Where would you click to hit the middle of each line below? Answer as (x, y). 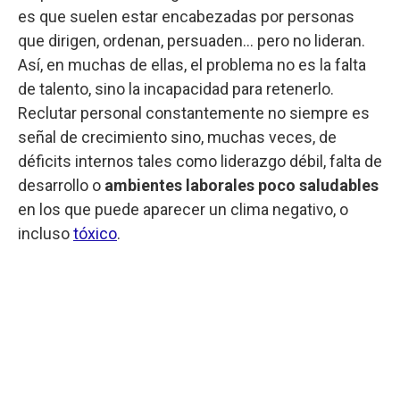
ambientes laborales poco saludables (242, 185)
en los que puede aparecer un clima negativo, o (183, 209)
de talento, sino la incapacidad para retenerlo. (176, 88)
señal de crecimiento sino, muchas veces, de (177, 137)
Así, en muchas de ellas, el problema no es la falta (192, 64)
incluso (46, 233)
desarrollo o (61, 185)
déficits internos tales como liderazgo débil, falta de (200, 161)
